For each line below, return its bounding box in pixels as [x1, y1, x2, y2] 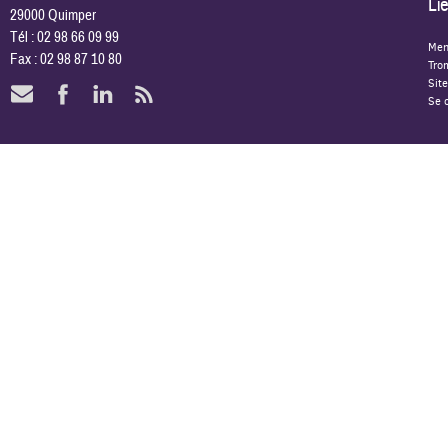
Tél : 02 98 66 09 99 [10, 27, 119, 47]
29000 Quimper [10, 5, 96, 25]
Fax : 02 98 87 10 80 [10, 49, 122, 69]
